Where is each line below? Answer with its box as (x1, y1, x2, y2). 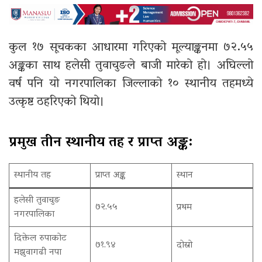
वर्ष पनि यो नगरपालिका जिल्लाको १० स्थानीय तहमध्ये (9, 72, 254, 96)
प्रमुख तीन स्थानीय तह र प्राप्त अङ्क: (9, 129, 192, 156)
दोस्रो (177, 236, 192, 254)
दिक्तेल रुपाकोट (14, 229, 67, 247)
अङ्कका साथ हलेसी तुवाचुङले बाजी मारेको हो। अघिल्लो (9, 54, 254, 78)
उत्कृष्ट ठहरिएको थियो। (9, 90, 105, 114)
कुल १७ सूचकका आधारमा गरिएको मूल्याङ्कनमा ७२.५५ (9, 36, 254, 60)
